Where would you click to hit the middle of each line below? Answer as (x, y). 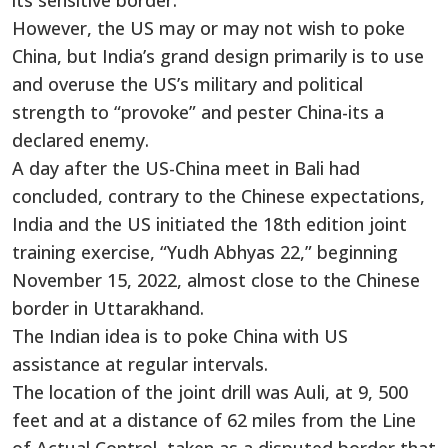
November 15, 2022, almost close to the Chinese (216, 280)
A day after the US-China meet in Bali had (186, 168)
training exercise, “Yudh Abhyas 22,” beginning (205, 252)
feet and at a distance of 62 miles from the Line (214, 420)
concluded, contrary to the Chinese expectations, (218, 196)
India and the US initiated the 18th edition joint (209, 224)
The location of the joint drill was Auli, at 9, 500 (210, 392)
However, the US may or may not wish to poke (208, 28)
